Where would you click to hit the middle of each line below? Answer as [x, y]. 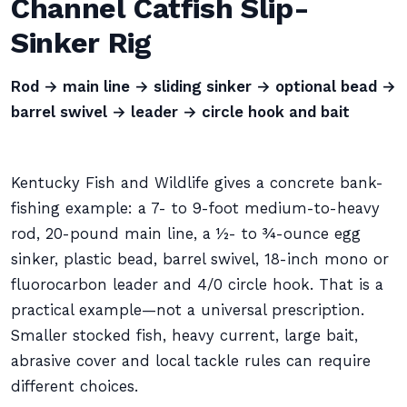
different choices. [74, 387]
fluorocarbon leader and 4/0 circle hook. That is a [197, 285]
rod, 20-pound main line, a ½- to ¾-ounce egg [186, 234]
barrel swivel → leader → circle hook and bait [180, 112]
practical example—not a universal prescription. [188, 310]
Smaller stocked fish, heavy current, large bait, [184, 336]
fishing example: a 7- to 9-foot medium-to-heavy [195, 208]
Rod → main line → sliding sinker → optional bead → [203, 87]
